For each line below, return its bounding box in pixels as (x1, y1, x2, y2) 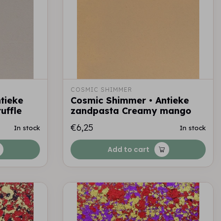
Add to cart (107, 145, 149, 154)
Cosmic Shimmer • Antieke (71, 95, 189, 106)
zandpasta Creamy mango (71, 105, 191, 116)
